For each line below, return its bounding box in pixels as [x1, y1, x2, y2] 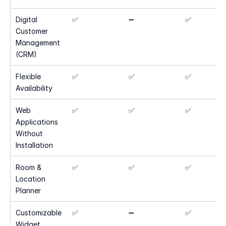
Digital [16, 15, 37, 24]
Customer [16, 27, 48, 35]
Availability [16, 84, 52, 92]
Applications [16, 118, 58, 126]
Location [16, 175, 45, 183]
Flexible [16, 72, 41, 81]
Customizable [16, 208, 62, 217]
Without [16, 129, 43, 138]
